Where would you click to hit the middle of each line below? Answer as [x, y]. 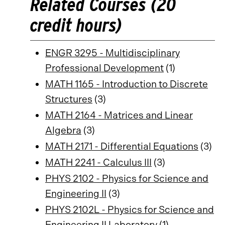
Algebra [63, 130]
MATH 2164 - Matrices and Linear [119, 115]
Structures [69, 99]
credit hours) [76, 25]
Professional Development [104, 68]
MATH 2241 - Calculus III [98, 162]
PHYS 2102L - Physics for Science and [130, 210]
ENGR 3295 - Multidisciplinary [113, 53]
